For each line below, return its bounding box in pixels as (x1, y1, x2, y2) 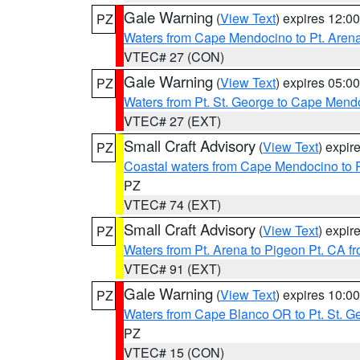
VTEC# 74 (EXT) (124, 195, 221, 214)
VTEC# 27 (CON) (124, 47, 224, 66)
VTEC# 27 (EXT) (124, 112, 221, 130)
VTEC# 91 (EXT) (124, 260, 221, 278)
